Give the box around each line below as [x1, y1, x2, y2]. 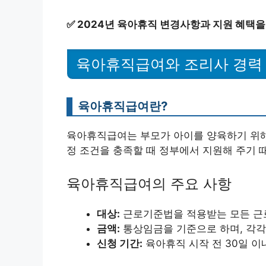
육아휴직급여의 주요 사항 [66, 175, 232, 192]
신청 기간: [97, 237, 142, 249]
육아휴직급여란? [78, 99, 167, 114]
